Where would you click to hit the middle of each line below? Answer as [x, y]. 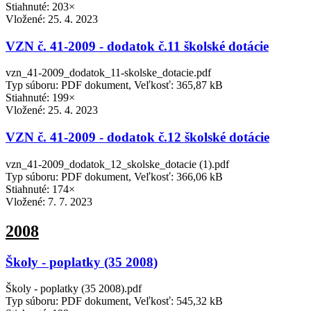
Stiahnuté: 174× [40, 189]
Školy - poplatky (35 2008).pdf [74, 289]
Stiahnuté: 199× [40, 98]
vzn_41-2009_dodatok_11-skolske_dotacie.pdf [108, 73]
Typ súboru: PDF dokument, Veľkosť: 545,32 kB [114, 301]
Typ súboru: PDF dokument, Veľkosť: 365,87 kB [114, 85]
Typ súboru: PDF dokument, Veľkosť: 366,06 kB [114, 176]
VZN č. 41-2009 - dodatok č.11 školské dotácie [137, 46]
